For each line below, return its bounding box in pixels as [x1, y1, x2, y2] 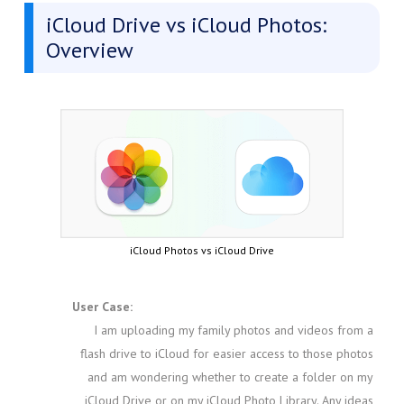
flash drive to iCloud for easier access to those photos [80, 344, 374, 362]
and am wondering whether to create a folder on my [87, 368, 374, 385]
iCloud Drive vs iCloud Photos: [45, 11, 326, 40]
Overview [45, 36, 133, 65]
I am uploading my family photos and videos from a [94, 321, 374, 338]
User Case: [71, 298, 133, 315]
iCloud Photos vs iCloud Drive [130, 243, 274, 257]
